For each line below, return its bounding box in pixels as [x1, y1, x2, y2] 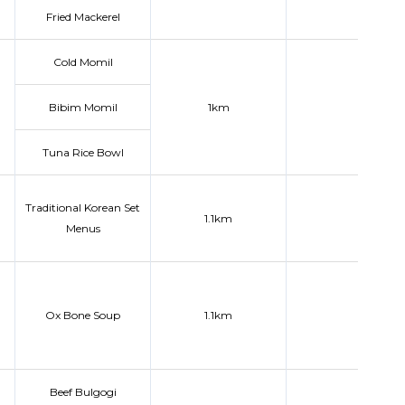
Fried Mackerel [45, 10, 120, 24]
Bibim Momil [48, 100, 118, 114]
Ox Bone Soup [45, 308, 120, 322]
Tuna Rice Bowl [42, 146, 124, 159]
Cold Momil [52, 55, 113, 69]
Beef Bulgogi [49, 385, 117, 399]
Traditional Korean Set [25, 201, 140, 214]
